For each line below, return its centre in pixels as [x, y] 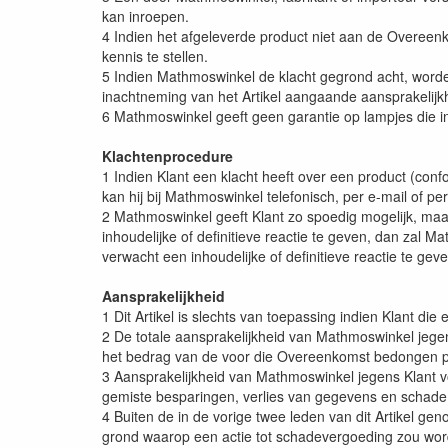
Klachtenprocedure [167, 156]
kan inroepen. [145, 16]
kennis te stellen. [155, 56]
